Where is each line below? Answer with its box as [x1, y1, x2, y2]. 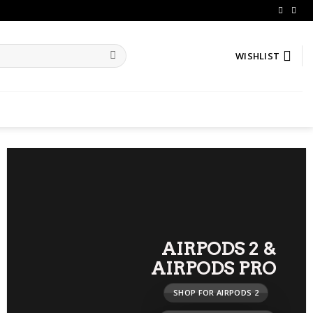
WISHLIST [235, 50, 280, 62]
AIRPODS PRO [151, 257, 277, 279]
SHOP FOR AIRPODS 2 [173, 287, 259, 298]
